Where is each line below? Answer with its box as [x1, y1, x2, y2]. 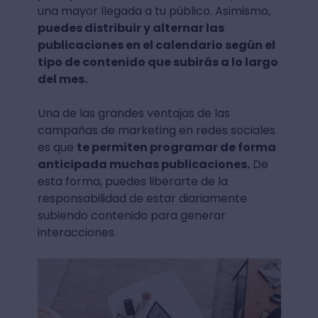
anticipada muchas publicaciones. [37, 155, 250, 172]
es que [37, 138, 77, 155]
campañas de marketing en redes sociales [37, 121, 275, 138]
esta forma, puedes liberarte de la [37, 172, 228, 190]
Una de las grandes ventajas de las [37, 104, 230, 121]
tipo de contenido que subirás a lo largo [37, 53, 278, 70]
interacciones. [37, 224, 119, 241]
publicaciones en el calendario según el [37, 36, 275, 53]
